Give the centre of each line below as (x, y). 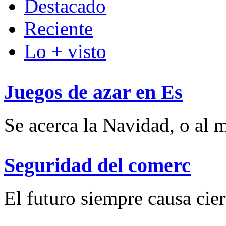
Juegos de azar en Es (93, 92)
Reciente (59, 29)
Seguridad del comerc (97, 165)
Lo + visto (65, 51)
